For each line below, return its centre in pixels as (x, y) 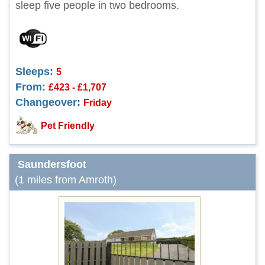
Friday (98, 102)
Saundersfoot (52, 164)
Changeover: (48, 102)
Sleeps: (34, 72)
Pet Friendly (68, 126)
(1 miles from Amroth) (66, 180)
